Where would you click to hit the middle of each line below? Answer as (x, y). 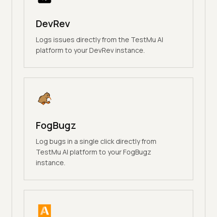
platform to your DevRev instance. (90, 50)
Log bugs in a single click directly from (96, 141)
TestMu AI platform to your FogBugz (93, 152)
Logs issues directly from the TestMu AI (100, 40)
